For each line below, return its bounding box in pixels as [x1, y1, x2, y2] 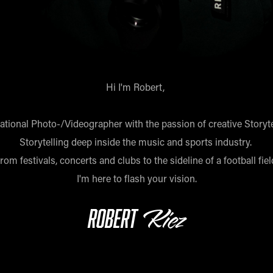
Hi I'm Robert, [106, 80, 167, 94]
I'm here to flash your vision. [76, 172, 197, 185]
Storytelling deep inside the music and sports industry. [19, 135, 254, 149]
